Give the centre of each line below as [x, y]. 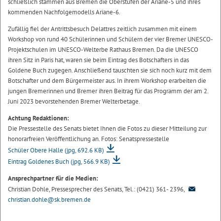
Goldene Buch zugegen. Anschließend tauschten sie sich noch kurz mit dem [110, 70]
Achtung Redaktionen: [38, 118]
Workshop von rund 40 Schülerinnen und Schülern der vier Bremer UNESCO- [110, 39]
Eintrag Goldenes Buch [39, 161]
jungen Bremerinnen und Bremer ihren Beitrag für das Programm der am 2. [108, 91]
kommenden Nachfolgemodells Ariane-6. [64, 12]
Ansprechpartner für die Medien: [53, 178]
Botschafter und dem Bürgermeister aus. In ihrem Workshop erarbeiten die [107, 80]
